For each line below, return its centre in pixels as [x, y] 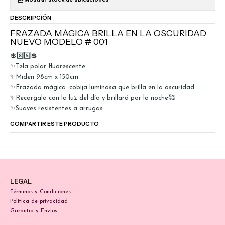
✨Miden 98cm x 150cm [44, 77]
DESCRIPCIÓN [30, 18]
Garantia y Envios [33, 211]
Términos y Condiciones [40, 192]
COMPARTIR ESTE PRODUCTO [54, 124]
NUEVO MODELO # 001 [59, 41]
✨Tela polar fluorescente [47, 66]
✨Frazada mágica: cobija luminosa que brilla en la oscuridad [102, 87]
